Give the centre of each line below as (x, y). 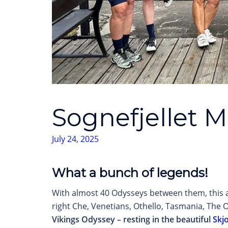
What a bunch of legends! (130, 173)
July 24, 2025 (75, 139)
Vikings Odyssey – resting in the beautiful (132, 220)
